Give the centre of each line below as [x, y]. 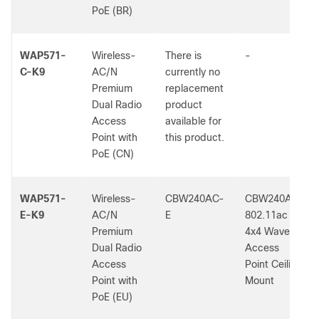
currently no [193, 72]
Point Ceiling [274, 264]
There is [183, 56]
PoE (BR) [112, 11]
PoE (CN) [113, 154]
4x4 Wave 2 [272, 231]
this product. [195, 137]
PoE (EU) [112, 297]
